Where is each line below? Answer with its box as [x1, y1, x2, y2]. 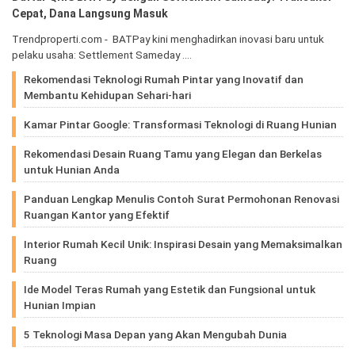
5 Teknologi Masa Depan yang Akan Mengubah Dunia [24, 327, 287, 341]
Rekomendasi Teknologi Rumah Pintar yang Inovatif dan [24, 72, 303, 86]
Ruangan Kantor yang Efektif [24, 208, 170, 221]
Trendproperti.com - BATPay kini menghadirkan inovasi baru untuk [12, 32, 324, 45]
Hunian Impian [24, 298, 96, 311]
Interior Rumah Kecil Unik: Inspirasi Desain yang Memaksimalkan [24, 237, 342, 250]
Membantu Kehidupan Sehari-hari [24, 88, 191, 101]
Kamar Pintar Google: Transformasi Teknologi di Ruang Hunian [24, 117, 337, 131]
